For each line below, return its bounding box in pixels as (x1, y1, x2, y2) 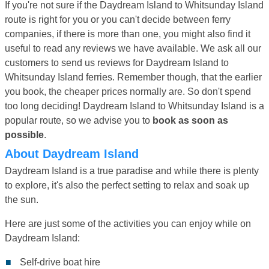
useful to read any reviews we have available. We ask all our (5, 43, 261, 53)
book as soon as (153, 115, 228, 125)
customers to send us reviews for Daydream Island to (5, 57, 229, 68)
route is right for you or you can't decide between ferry (5, 14, 231, 25)
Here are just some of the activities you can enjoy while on (5, 218, 251, 229)
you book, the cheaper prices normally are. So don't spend (5, 86, 251, 97)
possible (5, 129, 44, 140)
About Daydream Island (13, 147, 139, 160)
